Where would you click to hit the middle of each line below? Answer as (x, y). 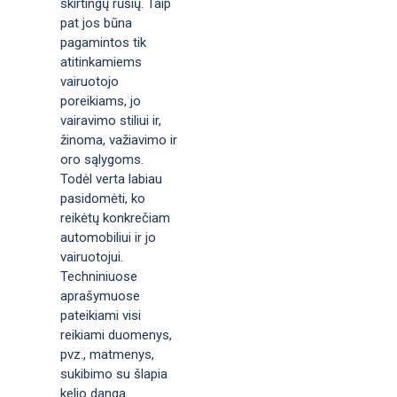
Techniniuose (99, 276)
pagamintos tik (103, 43)
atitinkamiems (101, 62)
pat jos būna (96, 23)
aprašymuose (100, 296)
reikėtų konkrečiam (115, 218)
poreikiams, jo (101, 101)
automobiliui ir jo (108, 237)
